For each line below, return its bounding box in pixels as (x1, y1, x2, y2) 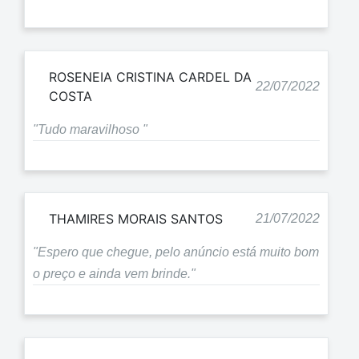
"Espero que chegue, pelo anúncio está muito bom (33, 245, 319, 260)
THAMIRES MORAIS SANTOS (49, 211, 223, 228)
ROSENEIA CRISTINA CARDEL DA (49, 68, 252, 85)
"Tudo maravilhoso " (33, 122, 147, 136)
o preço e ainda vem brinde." (33, 267, 196, 281)
